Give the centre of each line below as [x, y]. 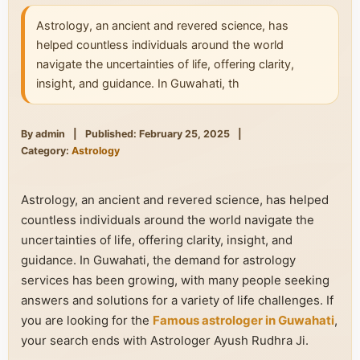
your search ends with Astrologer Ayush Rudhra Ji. [165, 340]
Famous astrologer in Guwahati [243, 320]
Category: [46, 151]
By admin [43, 134]
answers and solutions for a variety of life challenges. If [177, 300]
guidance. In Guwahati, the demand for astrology [158, 260]
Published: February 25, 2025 [157, 134]
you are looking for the [87, 320]
